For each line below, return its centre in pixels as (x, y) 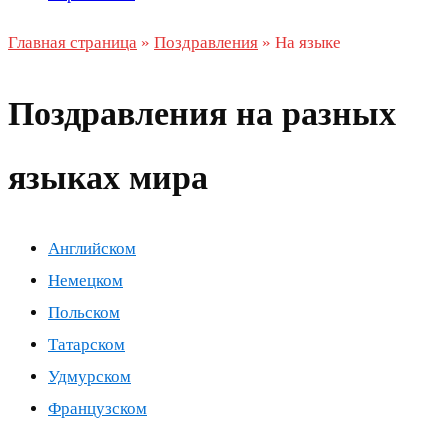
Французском (97, 408)
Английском (92, 248)
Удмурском (89, 376)
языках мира (108, 177)
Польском (84, 312)
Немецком (85, 280)
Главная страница (72, 42)
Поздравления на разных (202, 113)
